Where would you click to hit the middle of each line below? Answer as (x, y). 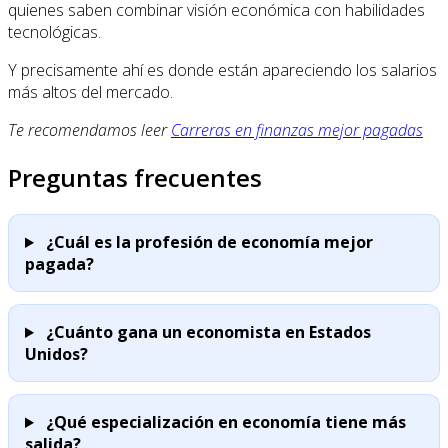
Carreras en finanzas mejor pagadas (297, 130)
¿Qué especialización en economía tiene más (225, 422)
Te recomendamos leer (89, 130)
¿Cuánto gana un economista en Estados (208, 332)
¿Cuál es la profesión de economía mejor (209, 242)
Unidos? (56, 354)
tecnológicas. (54, 32)
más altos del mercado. (90, 92)
